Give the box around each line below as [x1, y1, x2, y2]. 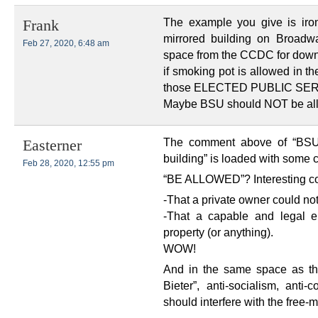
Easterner [23, 137, 82, 155]
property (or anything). [163, 226, 273, 239]
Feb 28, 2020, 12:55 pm [23, 158, 114, 169]
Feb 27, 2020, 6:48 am [23, 38, 109, 49]
